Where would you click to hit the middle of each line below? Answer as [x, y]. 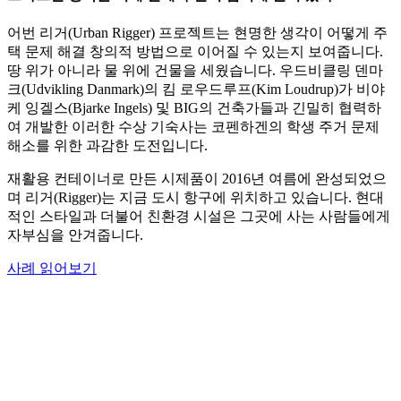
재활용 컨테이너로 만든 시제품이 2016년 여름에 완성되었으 [197, 178]
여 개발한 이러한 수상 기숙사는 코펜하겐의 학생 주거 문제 [193, 126]
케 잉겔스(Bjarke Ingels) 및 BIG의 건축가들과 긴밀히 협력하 [194, 107]
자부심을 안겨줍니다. [75, 235]
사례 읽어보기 [52, 268]
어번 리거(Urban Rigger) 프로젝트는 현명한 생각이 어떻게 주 [197, 32]
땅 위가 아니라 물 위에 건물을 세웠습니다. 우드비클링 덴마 [195, 70]
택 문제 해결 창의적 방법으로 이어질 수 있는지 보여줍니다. [195, 51]
